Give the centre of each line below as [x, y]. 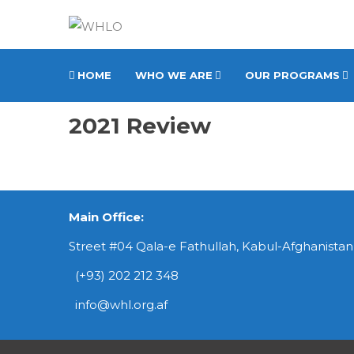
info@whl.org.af [118, 304]
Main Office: [106, 217]
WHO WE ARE [174, 75]
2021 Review [140, 125]
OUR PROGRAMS [292, 75]
